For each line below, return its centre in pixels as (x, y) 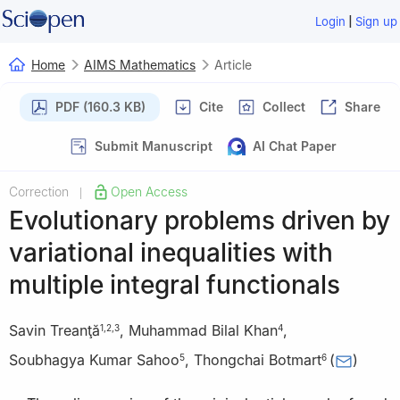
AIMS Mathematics (140, 64)
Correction (39, 191)
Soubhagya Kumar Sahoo (94, 360)
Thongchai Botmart (258, 360)
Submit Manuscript (154, 146)
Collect (284, 106)
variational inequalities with (171, 252)
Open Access (149, 191)
